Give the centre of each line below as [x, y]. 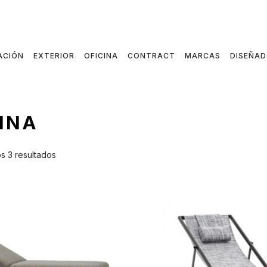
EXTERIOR [54, 56]
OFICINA [101, 56]
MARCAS [203, 56]
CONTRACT [151, 56]
